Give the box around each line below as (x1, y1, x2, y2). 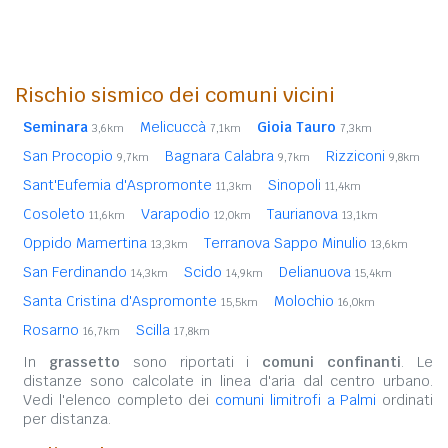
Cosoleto (23, 204, 89, 223)
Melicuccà (140, 117, 210, 136)
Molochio (274, 291, 338, 310)
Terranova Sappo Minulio (204, 233, 371, 252)
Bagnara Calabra (165, 146, 278, 165)
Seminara (23, 117, 88, 136)
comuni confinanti (262, 352, 402, 371)
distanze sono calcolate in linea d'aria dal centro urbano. (23, 371, 433, 390)
